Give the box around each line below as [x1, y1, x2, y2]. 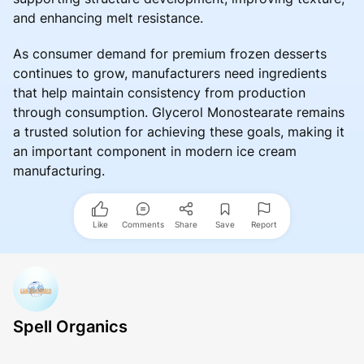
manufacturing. [13, 162, 105, 179]
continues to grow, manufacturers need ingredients [13, 64, 327, 81]
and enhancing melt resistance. [13, 9, 203, 26]
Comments [122, 219, 164, 229]
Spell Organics [13, 316, 128, 336]
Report [251, 219, 277, 229]
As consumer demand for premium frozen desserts [13, 45, 327, 62]
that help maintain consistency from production [13, 84, 305, 101]
